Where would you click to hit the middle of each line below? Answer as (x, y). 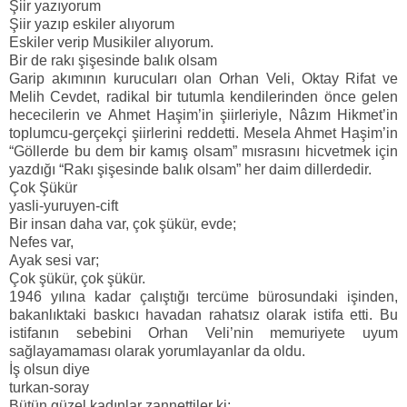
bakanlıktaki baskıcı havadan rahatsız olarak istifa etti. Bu (203, 315)
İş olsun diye (50, 370)
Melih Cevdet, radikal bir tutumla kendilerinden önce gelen (203, 97)
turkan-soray (49, 388)
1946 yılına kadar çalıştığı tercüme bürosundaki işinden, (203, 297)
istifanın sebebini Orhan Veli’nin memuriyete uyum (203, 333)
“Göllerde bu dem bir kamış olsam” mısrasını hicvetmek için (203, 152)
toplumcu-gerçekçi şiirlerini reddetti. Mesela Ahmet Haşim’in (203, 134)
